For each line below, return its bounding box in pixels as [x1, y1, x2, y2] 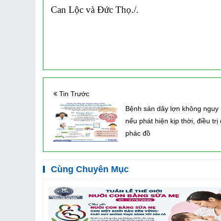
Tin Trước [57, 90, 89, 98]
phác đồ [125, 129, 150, 138]
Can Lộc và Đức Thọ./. [51, 4, 139, 15]
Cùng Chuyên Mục [51, 164, 129, 175]
